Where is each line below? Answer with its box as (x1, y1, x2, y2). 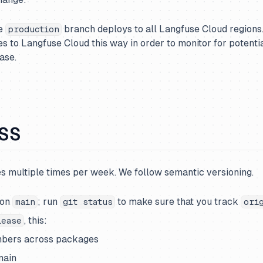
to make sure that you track (115, 196, 241, 207)
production (8, 25, 59, 34)
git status (62, 197, 113, 207)
